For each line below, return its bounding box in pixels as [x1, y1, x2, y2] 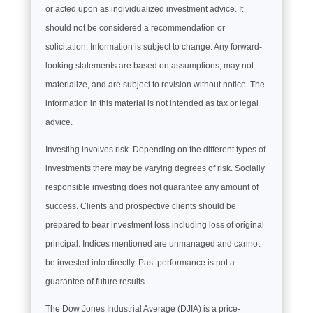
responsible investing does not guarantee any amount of [45, 182, 259, 192]
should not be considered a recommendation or [45, 22, 225, 33]
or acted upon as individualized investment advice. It [45, 3, 243, 14]
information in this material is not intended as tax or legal [45, 98, 259, 108]
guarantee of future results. [45, 276, 147, 286]
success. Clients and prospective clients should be [45, 201, 236, 211]
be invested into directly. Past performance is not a [45, 257, 235, 268]
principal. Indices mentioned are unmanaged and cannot [45, 238, 260, 249]
